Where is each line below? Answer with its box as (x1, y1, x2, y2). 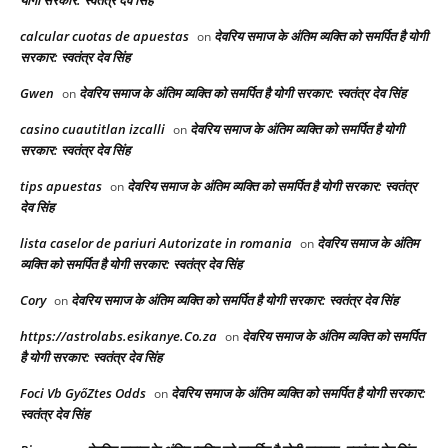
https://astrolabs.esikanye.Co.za (20, 326, 217, 345)
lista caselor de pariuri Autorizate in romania (20, 233, 292, 252)
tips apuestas (20, 176, 102, 195)
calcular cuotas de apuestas (20, 26, 189, 45)
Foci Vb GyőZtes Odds (20, 383, 146, 402)
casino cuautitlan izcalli (20, 119, 165, 138)
